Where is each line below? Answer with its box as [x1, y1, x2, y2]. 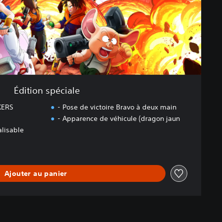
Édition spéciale [13, 85, 80, 96]
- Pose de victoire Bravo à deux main [57, 103, 176, 112]
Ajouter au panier [4, 168, 67, 178]
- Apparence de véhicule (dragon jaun [57, 114, 180, 123]
